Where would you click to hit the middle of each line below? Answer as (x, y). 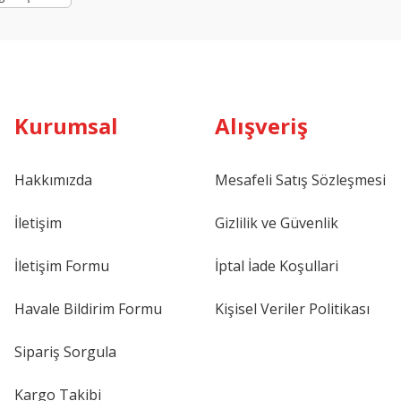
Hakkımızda (53, 180)
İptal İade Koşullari (277, 266)
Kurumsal (66, 126)
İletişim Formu (62, 266)
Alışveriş (261, 126)
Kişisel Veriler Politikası (292, 309)
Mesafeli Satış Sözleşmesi (300, 180)
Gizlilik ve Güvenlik (277, 223)
